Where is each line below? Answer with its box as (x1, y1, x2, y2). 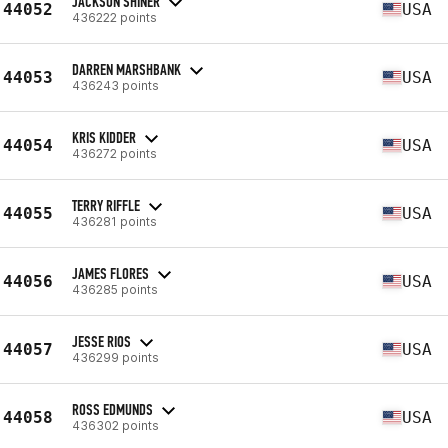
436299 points (72, 349, 159, 365)
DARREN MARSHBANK (72, 59, 181, 79)
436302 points (72, 417, 159, 433)
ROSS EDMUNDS (72, 399, 153, 419)
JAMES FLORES (72, 263, 149, 283)
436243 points (72, 77, 159, 93)
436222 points (72, 9, 157, 25)
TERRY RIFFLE (72, 195, 140, 215)
